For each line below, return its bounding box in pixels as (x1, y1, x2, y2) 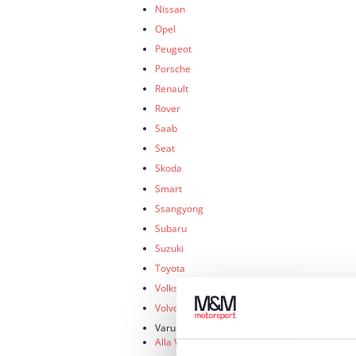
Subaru (155, 221, 187, 234)
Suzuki (155, 241, 184, 254)
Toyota (155, 261, 185, 274)
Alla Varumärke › (155, 335, 229, 349)
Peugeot (155, 41, 192, 55)
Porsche (155, 61, 191, 75)
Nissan (155, 2, 185, 15)
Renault (155, 82, 188, 95)
